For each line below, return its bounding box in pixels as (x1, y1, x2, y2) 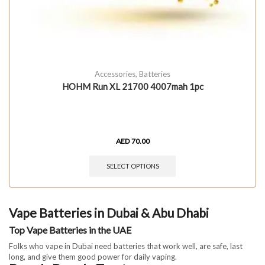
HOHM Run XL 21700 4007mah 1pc (62, 80, 203, 92)
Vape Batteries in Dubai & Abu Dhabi (9, 205, 209, 221)
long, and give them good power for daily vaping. (9, 251, 177, 261)
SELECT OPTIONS (106, 162, 159, 170)
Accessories (95, 69, 135, 79)
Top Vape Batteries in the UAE (9, 224, 131, 235)
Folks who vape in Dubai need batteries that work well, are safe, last (9, 241, 243, 251)
